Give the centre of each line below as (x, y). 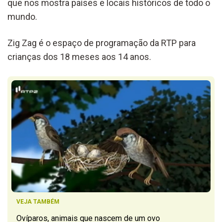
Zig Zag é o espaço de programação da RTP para (102, 43)
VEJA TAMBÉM (38, 201)
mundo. (22, 16)
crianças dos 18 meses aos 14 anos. (79, 56)
